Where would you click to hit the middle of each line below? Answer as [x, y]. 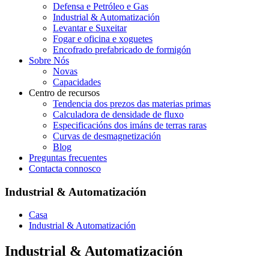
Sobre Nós [49, 60]
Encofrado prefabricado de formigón [122, 50]
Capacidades [77, 82]
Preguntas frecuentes [68, 158]
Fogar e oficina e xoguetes [103, 39]
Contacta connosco [65, 168]
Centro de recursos [64, 93]
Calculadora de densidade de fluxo [118, 114]
